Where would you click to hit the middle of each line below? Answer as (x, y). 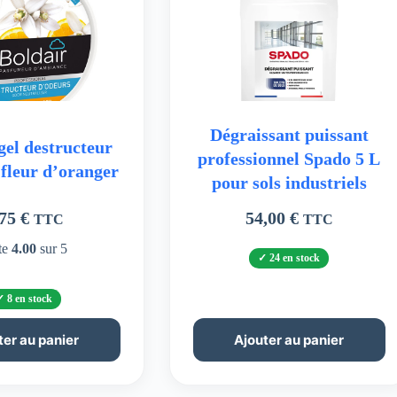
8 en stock (30, 298)
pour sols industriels (289, 183)
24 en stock (295, 257)
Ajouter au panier (289, 339)
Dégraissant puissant (289, 135)
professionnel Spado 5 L (289, 159)
